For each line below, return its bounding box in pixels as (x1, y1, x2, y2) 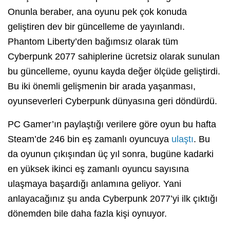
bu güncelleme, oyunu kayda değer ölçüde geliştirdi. (8, 66, 220, 77)
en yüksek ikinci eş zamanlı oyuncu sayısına (8, 164, 189, 175)
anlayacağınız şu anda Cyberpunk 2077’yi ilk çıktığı (8, 194, 218, 204)
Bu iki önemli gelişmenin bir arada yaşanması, (8, 81, 196, 92)
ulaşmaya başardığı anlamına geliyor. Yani (8, 179, 181, 189)
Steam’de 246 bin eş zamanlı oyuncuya (8, 134, 171, 145)
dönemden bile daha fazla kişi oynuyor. (8, 208, 167, 219)
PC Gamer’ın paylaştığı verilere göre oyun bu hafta (8, 119, 216, 130)
